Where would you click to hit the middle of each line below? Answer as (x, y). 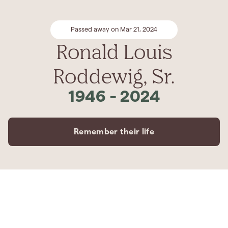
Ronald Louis (114, 51)
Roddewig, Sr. (114, 76)
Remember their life (114, 132)
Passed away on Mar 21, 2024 (114, 30)
